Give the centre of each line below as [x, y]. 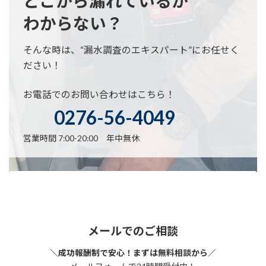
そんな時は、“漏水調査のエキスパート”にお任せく [131, 49]
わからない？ [73, 23]
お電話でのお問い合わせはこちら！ [99, 94]
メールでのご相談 [133, 231]
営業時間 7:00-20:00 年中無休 [81, 138]
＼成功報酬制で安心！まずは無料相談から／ [133, 252]
